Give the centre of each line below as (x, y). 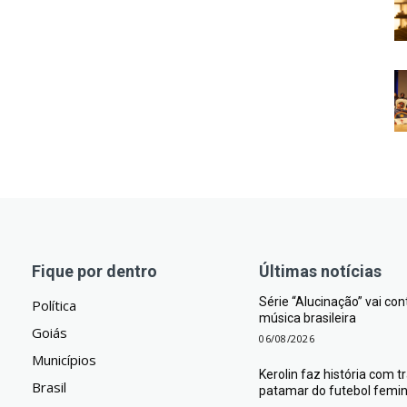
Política (55, 305)
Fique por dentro (95, 271)
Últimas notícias (321, 271)
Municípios (65, 360)
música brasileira (308, 318)
